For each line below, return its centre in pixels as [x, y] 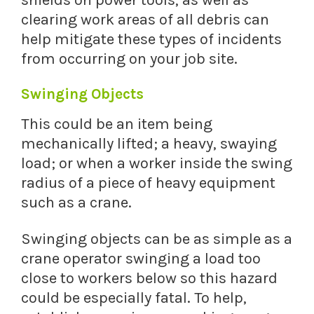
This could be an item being [117, 124]
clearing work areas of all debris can [145, 20]
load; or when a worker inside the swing [157, 164]
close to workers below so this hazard [149, 279]
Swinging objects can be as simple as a [157, 239]
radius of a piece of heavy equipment [148, 183]
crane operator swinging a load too [141, 259]
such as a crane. [76, 203]
